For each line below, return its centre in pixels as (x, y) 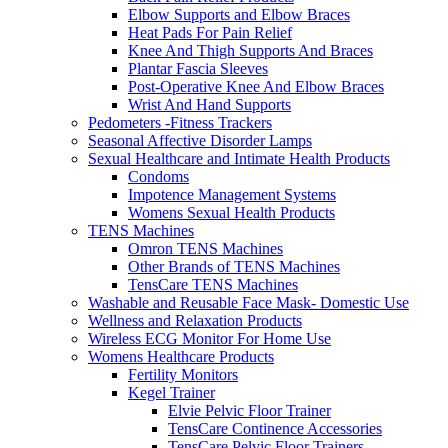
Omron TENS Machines (205, 249)
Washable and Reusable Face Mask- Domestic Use (248, 303)
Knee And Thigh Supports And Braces (250, 51)
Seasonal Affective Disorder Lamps (200, 141)
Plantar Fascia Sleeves (198, 69)
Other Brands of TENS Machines (234, 267)
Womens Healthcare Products (181, 357)
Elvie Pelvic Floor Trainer (249, 411)
